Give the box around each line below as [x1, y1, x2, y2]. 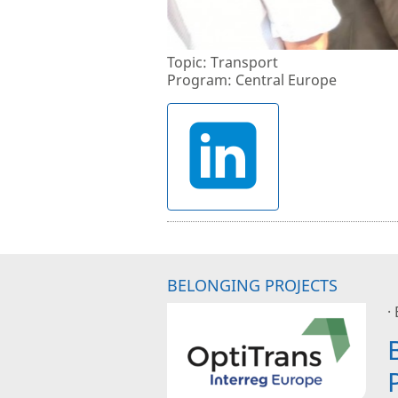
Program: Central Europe [167, 70, 338, 91]
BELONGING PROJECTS [167, 275, 338, 297]
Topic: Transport [167, 52, 279, 73]
